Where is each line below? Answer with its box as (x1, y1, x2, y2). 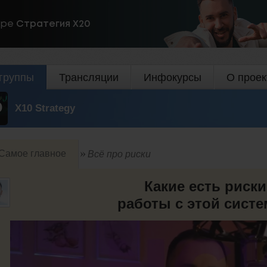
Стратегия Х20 (16, 19, 91, 29)
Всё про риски (88, 148, 151, 159)
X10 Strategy (15, 102, 75, 114)
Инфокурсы (144, 72, 201, 83)
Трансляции (59, 72, 119, 83)
